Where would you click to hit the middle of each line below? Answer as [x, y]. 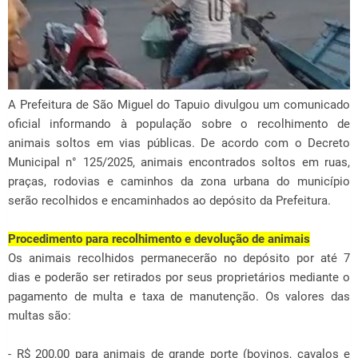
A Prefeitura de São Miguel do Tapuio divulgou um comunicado [179, 105]
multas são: [40, 316]
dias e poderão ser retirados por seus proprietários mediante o [179, 278]
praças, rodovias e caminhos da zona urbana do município [179, 182]
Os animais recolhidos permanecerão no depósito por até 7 [179, 259]
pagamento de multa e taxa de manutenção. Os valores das [179, 297]
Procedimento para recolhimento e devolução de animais [159, 239]
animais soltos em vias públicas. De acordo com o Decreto [179, 143]
